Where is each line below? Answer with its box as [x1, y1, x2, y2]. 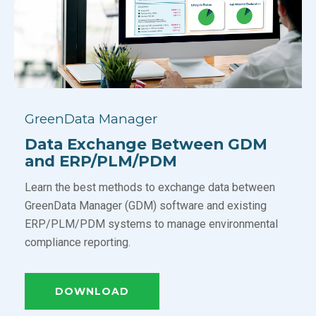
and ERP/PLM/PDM [25, 152, 177, 171]
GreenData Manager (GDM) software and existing [25, 199, 267, 213]
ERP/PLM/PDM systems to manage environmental [25, 217, 278, 231]
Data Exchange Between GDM [25, 135, 267, 154]
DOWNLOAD [55, 285, 129, 298]
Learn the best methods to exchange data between [25, 181, 275, 195]
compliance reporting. [25, 236, 130, 250]
